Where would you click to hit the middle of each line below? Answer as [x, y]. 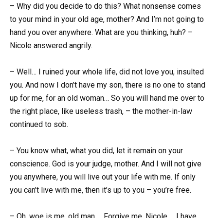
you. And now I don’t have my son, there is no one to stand [108, 85]
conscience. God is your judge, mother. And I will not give [106, 163]
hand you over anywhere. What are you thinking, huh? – [101, 32]
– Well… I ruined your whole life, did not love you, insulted [107, 72]
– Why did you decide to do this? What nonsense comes [105, 6]
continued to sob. [39, 124]
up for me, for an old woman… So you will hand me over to [107, 98]
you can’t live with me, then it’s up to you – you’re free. [100, 190]
